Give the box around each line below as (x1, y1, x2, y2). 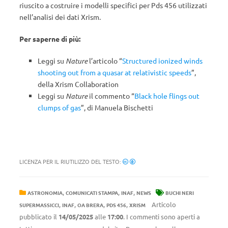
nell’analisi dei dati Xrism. (19, 12, 101, 21)
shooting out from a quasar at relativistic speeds (38, 67, 191, 77)
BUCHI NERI (165, 188, 194, 196)
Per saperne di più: (19, 34, 80, 43)
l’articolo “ (88, 55, 122, 65)
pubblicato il (19, 212, 59, 221)
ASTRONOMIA (27, 188, 63, 196)
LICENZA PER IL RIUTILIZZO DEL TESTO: (19, 157, 123, 165)
